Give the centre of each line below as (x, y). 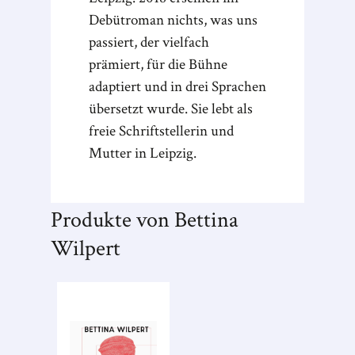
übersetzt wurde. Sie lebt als (171, 109)
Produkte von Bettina (145, 220)
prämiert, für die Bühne (158, 65)
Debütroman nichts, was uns (173, 20)
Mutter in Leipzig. (143, 153)
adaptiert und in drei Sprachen (177, 87)
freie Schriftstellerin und (161, 131)
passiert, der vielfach (149, 42)
